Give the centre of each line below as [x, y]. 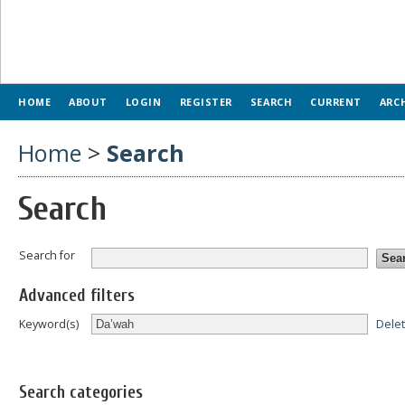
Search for [47, 255]
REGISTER [206, 102]
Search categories [81, 393]
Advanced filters [77, 296]
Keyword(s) [49, 324]
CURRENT [336, 102]
